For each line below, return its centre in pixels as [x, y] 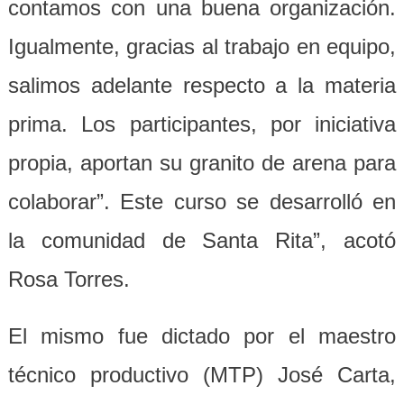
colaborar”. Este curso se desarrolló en [202, 201]
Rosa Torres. [69, 279]
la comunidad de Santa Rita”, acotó [202, 240]
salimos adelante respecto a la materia [202, 85]
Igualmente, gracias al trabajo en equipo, [202, 46]
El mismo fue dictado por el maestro [202, 335]
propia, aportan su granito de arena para [202, 162]
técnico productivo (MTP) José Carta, [202, 374]
